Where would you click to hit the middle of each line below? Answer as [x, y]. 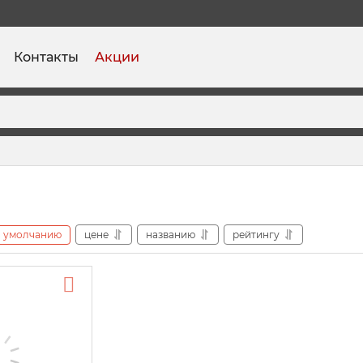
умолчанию [32, 234]
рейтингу [256, 234]
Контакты [46, 57]
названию [171, 234]
